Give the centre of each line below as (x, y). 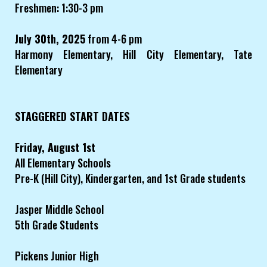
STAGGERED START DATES (72, 117)
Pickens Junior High (57, 256)
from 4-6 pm (114, 39)
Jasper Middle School (59, 209)
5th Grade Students (57, 225)
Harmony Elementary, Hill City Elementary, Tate (133, 55)
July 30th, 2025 (50, 39)
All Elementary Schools (63, 163)
